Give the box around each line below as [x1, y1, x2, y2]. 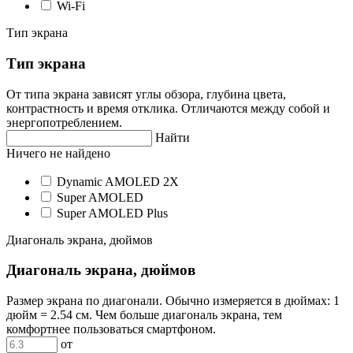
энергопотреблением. [6, 115, 122, 129]
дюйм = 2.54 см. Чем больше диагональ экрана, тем [6, 308, 282, 322]
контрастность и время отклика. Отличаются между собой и [6, 101, 330, 115]
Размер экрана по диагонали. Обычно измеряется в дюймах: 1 [6, 294, 340, 308]
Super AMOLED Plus [57, 206, 168, 220]
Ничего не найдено [6, 146, 110, 160]
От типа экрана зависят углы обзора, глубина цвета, [6, 87, 286, 101]
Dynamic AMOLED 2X [57, 174, 179, 188]
